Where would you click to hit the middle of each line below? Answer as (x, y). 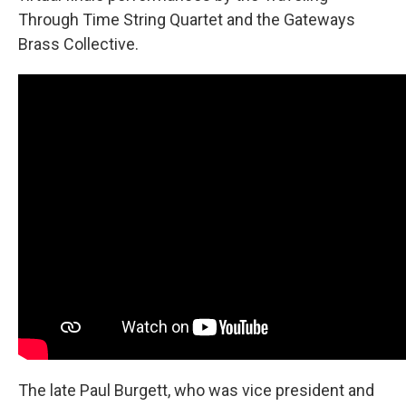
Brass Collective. (78, 43)
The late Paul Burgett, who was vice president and (196, 390)
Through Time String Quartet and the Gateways (187, 19)
